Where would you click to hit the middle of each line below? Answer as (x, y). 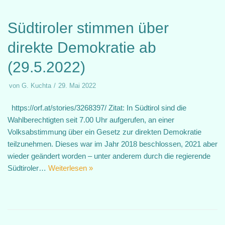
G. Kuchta (36, 86)
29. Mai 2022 (77, 86)
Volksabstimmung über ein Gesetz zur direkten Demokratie (104, 132)
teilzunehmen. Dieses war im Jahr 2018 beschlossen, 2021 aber (113, 144)
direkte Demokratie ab (82, 47)
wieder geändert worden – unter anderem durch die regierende (109, 156)
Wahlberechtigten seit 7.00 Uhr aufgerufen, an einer (91, 120)
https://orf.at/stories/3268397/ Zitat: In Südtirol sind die (97, 108)
